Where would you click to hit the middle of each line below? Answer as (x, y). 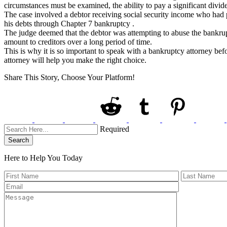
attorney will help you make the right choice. (75, 60)
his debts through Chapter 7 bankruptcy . (69, 23)
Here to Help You (33, 158)
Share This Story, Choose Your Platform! (69, 77)
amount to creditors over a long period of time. (78, 42)
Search (18, 140)
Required (115, 129)
